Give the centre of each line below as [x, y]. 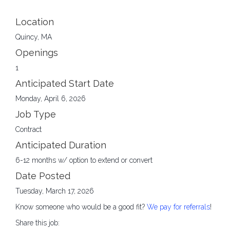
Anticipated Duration [61, 145]
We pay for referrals [178, 207]
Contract [28, 129]
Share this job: [37, 223]
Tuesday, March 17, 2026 [55, 191]
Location [35, 22]
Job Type [36, 114]
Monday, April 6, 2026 [51, 98]
